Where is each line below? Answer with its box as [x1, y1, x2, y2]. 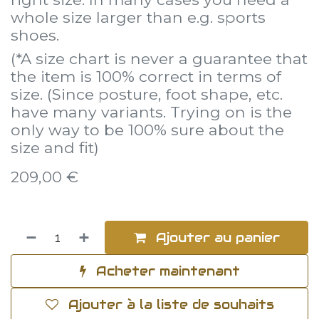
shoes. [11, 26, 59, 44]
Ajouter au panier [151, 229, 280, 246]
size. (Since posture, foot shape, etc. [11, 85, 283, 103]
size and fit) [11, 138, 99, 157]
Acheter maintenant [91, 263, 240, 279]
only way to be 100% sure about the [11, 120, 284, 139]
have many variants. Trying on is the [11, 103, 292, 121]
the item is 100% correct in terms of [11, 67, 281, 85]
